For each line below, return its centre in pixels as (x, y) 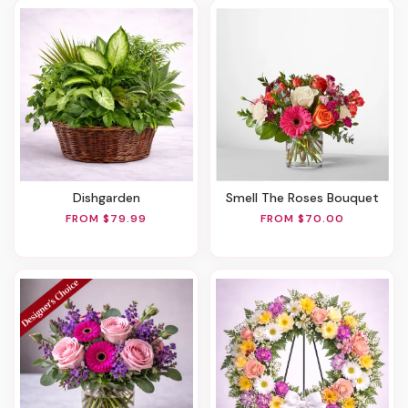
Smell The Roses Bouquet (306, 197)
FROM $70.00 (302, 219)
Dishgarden (111, 197)
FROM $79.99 (106, 219)
